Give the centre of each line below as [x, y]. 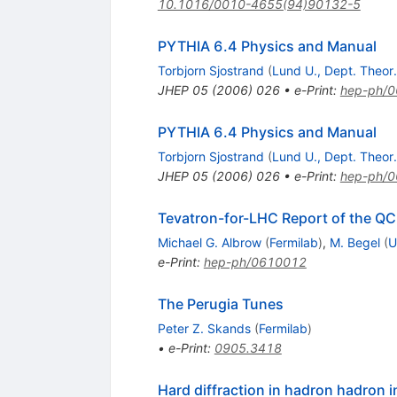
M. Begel [354, 243]
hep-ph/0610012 [255, 262]
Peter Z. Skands [204, 329]
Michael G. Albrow [209, 243]
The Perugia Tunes [220, 304]
